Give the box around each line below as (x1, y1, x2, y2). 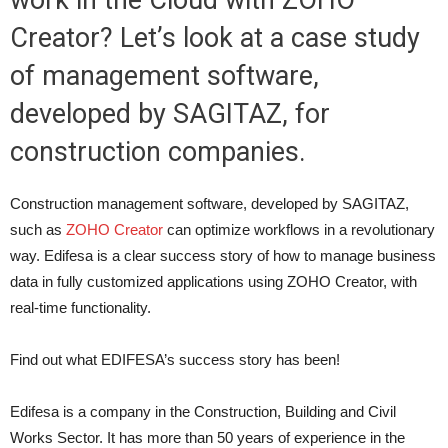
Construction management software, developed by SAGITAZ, (10, 195, 409, 212)
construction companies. (10, 136, 306, 168)
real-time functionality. (10, 299, 151, 316)
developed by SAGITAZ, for (10, 98, 330, 130)
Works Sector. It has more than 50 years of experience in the (10, 429, 405, 446)
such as (10, 221, 66, 238)
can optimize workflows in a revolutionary (163, 221, 435, 238)
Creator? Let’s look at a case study (10, 22, 420, 54)
